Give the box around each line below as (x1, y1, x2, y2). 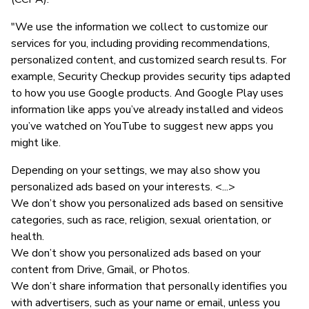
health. (11, 228, 44, 244)
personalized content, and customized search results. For (11, 52, 286, 68)
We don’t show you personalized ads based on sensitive (11, 195, 283, 211)
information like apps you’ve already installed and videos (11, 101, 283, 117)
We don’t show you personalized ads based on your (11, 245, 261, 261)
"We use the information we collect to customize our (11, 19, 268, 34)
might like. (11, 134, 61, 150)
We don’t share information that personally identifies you (11, 278, 287, 294)
